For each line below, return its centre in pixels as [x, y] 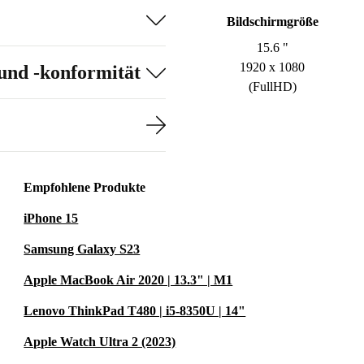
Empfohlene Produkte [85, 187]
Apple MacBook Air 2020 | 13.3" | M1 [128, 280]
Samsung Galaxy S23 [82, 249]
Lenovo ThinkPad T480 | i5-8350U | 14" [135, 311]
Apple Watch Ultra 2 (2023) [100, 342]
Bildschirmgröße [272, 22]
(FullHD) [272, 87]
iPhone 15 [51, 218]
